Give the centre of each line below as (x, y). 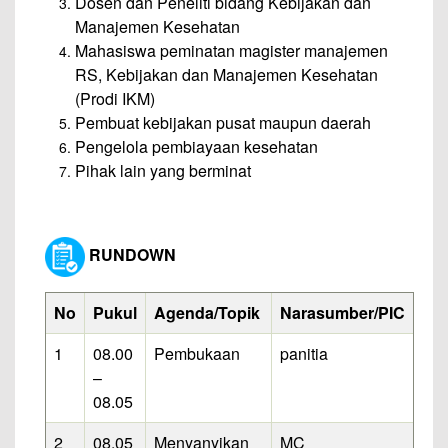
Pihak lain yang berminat (163, 170)
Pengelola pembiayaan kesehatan (196, 146)
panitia (304, 353)
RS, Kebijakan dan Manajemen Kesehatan (226, 74)
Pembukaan (197, 353)
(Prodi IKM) (115, 98)
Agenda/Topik (207, 312)
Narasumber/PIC (342, 312)
